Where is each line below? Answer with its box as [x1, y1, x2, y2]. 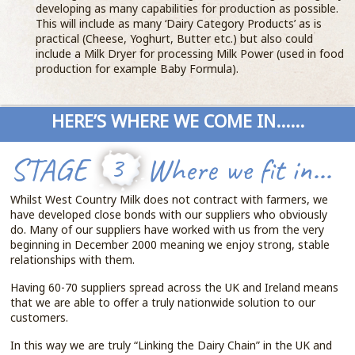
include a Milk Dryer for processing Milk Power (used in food [36, 46, 345, 61]
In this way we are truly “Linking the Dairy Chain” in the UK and [10, 338, 333, 353]
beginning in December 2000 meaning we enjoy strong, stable [10, 237, 330, 252]
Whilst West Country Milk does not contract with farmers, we [10, 192, 329, 207]
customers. [10, 310, 69, 325]
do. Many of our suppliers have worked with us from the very [10, 222, 325, 237]
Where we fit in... [147, 150, 332, 189]
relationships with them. [10, 252, 136, 267]
